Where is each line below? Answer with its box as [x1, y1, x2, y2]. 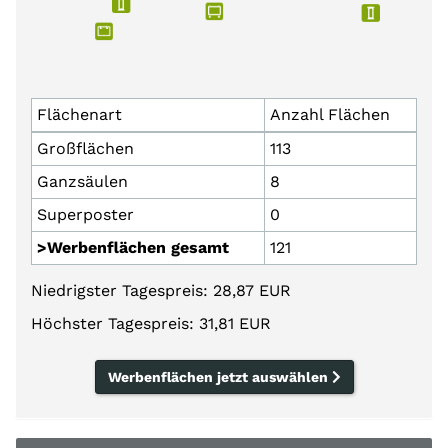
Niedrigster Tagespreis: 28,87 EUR [31, 280, 291, 300]
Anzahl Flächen [270, 105, 390, 124]
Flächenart [37, 105, 122, 124]
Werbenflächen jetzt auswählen [107, 368, 332, 385]
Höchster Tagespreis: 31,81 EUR [31, 313, 271, 333]
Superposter [37, 205, 134, 224]
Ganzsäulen [37, 172, 128, 191]
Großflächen [37, 139, 134, 158]
